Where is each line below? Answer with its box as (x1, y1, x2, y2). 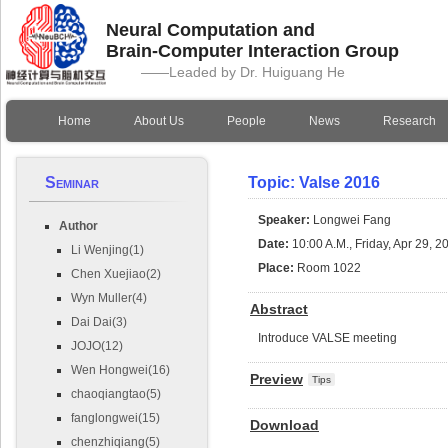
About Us (133, 114, 184, 128)
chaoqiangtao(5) (71, 387, 161, 401)
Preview (250, 371, 303, 388)
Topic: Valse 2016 (248, 174, 380, 191)
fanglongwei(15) (71, 411, 160, 425)
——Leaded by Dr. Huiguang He (141, 64, 345, 80)
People (226, 114, 266, 128)
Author (59, 219, 98, 233)
